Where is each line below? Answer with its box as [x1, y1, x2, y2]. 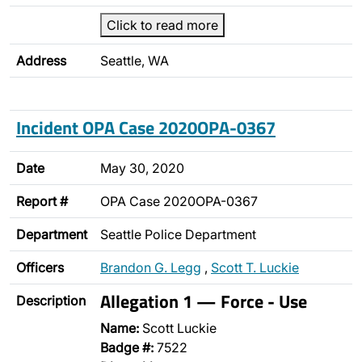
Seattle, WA [100, 53, 169, 69]
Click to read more [107, 17, 218, 33]
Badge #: [100, 339, 154, 356]
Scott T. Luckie [211, 259, 299, 276]
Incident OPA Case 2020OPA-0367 [16, 114, 276, 141]
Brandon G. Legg [100, 259, 201, 276]
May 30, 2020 [100, 160, 184, 176]
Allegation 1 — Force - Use [100, 288, 307, 314]
